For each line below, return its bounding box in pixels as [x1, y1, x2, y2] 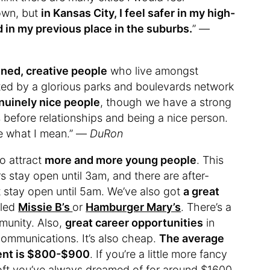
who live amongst [107, 64, 199, 77]
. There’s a [181, 200, 232, 213]
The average [159, 231, 225, 245]
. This [196, 153, 224, 166]
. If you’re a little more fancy [90, 247, 228, 260]
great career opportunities [65, 216, 204, 229]
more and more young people [45, 153, 197, 166]
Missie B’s [18, 200, 73, 213]
